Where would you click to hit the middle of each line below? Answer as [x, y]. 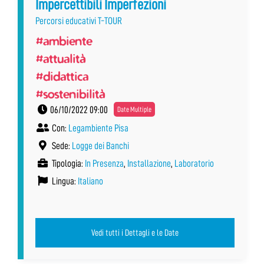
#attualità [60, 58]
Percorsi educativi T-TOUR [79, 21]
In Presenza [104, 163]
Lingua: [64, 181]
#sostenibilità [70, 93]
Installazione [149, 163]
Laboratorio [194, 163]
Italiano [90, 181]
